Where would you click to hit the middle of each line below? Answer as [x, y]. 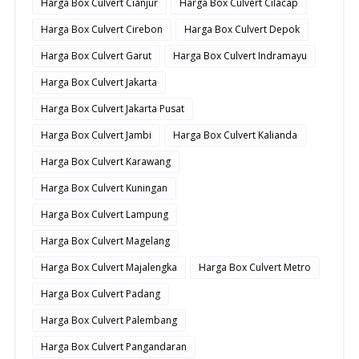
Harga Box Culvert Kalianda [235, 135]
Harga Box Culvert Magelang [105, 241]
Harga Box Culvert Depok [242, 30]
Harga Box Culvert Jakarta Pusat [113, 109]
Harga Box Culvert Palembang [109, 321]
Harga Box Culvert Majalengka [109, 268]
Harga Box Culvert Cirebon [102, 30]
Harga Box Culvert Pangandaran [114, 347]
